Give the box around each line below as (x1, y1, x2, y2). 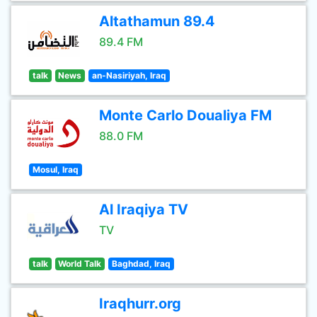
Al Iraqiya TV (99, 201, 188, 218)
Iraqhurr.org (99, 295, 181, 312)
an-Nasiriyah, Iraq (91, 70, 166, 81)
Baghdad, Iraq (111, 258, 171, 269)
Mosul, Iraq (32, 164, 79, 175)
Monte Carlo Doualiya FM (99, 107, 272, 124)
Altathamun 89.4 (99, 13, 215, 30)
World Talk (58, 258, 102, 269)
